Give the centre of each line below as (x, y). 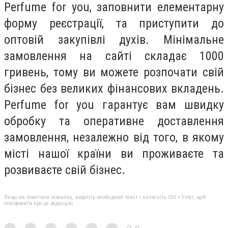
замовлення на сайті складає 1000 (114, 56)
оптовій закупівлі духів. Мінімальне (114, 39)
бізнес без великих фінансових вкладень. (114, 88)
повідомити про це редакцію (38, 203)
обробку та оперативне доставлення (114, 121)
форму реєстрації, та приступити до (114, 23)
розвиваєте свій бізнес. (65, 170)
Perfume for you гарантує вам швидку (114, 105)
